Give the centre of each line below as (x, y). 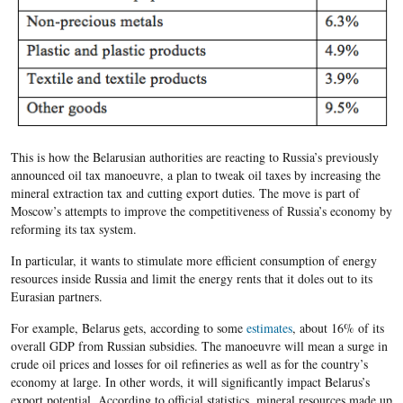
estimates (269, 328)
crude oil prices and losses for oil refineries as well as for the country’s (189, 364)
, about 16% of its (338, 328)
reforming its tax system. (73, 229)
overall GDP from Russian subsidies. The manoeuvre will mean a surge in (199, 346)
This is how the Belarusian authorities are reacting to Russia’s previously (194, 157)
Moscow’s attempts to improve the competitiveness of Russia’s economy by (201, 211)
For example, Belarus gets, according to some (128, 328)
